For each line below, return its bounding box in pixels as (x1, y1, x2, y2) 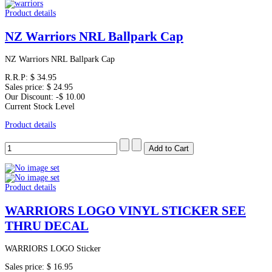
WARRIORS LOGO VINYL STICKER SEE (5, 203, 246, 218)
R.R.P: (5, 73, 30, 83)
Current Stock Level (5, 102, 75, 112)
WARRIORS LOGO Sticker (5, 244, 101, 254)
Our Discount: (5, 92, 56, 102)
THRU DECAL (5, 218, 89, 233)
